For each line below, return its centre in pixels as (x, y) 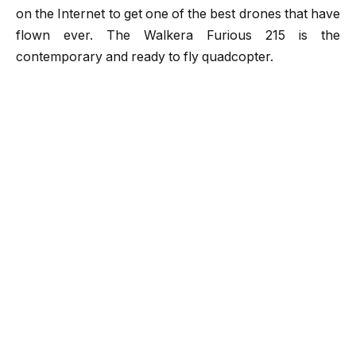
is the (313, 36)
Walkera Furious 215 (215, 36)
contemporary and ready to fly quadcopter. (145, 57)
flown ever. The (80, 36)
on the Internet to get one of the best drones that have (178, 14)
